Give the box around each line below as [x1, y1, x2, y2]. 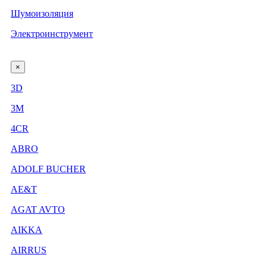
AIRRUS [11, 245, 46, 256]
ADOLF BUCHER [11, 164, 86, 175]
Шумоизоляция [11, 8, 73, 19]
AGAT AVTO [11, 204, 65, 215]
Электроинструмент [11, 29, 93, 39]
